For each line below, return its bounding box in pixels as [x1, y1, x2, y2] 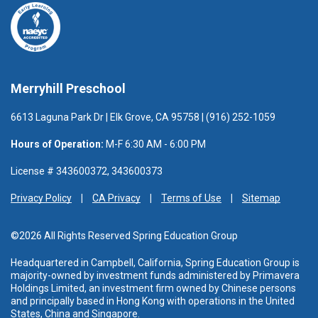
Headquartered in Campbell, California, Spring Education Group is [11, 257, 300, 268]
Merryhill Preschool [11, 81, 126, 96]
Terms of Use [161, 192, 221, 204]
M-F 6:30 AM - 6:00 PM [104, 138, 206, 150]
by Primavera [240, 270, 300, 281]
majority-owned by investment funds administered [11, 270, 238, 281]
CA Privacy [92, 192, 141, 204]
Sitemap [242, 192, 280, 204]
